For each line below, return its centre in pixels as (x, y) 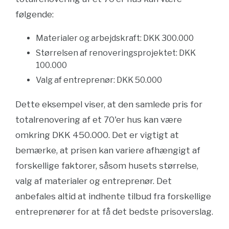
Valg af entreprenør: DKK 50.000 (99, 80)
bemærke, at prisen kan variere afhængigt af (108, 150)
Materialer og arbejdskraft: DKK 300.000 (115, 38)
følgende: (35, 14)
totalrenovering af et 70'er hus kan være (99, 120)
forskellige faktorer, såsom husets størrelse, (107, 166)
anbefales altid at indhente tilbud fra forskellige (113, 196)
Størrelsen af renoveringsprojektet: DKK (116, 53)
